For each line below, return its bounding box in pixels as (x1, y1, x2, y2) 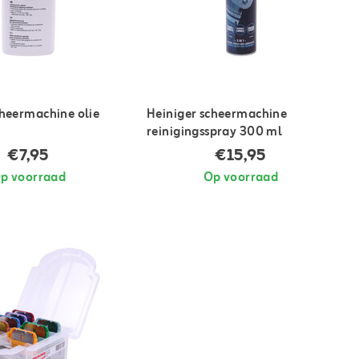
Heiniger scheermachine (147, 104, 288, 126)
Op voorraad (203, 167, 279, 189)
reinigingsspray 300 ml (147, 122, 283, 143)
